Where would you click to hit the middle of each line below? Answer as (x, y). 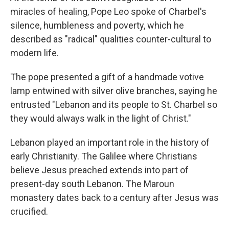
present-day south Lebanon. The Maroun (92, 184)
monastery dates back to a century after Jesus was (114, 198)
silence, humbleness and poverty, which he (97, 25)
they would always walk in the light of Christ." (101, 118)
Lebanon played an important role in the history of (110, 142)
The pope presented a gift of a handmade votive (107, 77)
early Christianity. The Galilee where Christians (104, 156)
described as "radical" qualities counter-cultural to (111, 39)
